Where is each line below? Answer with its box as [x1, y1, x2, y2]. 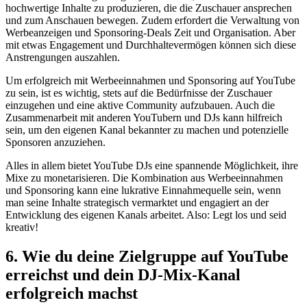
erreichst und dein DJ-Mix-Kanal [5, 265, 241, 284]
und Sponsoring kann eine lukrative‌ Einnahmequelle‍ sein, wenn [5, 184, 281, 196]
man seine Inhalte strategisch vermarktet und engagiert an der [5, 196, 269, 208]
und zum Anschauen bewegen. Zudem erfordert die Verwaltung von [5, 14, 299, 26]
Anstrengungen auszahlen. [5, 51, 120, 63]
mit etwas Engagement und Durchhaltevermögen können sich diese [5, 38, 296, 51]
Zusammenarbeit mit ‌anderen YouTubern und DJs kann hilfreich [5, 111, 282, 123]
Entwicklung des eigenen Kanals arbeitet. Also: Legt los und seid [5, 208, 286, 221]
